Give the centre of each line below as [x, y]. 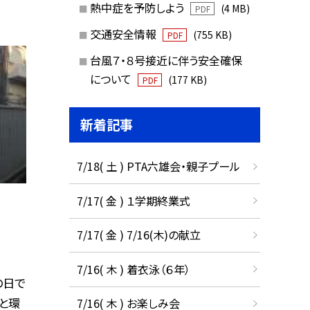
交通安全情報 [124, 34]
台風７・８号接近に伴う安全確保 [166, 60]
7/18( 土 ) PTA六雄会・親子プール [158, 166]
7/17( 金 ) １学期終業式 [133, 200]
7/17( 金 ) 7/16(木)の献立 [138, 235]
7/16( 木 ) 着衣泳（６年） [133, 269]
